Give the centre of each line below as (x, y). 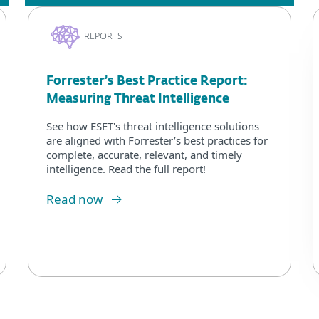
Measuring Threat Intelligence (138, 100)
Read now (74, 199)
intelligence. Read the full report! (126, 169)
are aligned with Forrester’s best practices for (157, 141)
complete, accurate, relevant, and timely (144, 155)
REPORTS (103, 37)
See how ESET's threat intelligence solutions (153, 126)
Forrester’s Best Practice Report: (147, 82)
